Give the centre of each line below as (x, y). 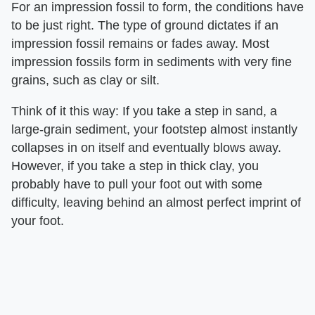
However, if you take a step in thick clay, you (135, 166)
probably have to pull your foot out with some (137, 184)
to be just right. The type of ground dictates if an (145, 25)
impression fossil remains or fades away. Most (140, 43)
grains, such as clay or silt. (85, 80)
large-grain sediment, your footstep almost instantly (154, 129)
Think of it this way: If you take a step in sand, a (144, 111)
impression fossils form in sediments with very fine (152, 62)
